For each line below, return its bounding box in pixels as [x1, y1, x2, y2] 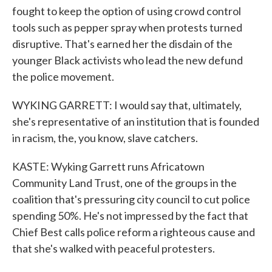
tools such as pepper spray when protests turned [12, 21, 242, 34]
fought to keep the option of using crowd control [12, 4, 241, 18]
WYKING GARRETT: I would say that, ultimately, [12, 98, 242, 112]
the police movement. [12, 70, 114, 83]
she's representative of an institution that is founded [12, 115, 259, 128]
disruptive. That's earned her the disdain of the [12, 37, 233, 50]
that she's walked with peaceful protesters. [12, 242, 215, 255]
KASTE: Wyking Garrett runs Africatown [12, 160, 205, 173]
